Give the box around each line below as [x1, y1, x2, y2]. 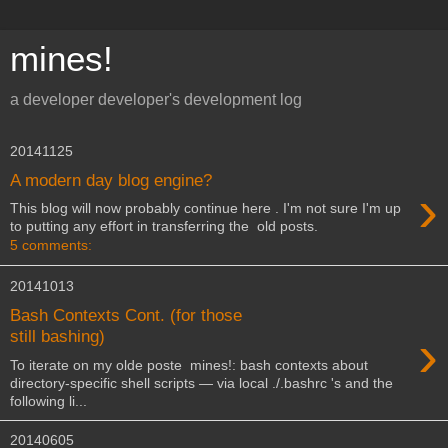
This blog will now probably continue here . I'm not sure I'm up [10, 200, 401, 217]
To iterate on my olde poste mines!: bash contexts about [10, 356, 368, 373]
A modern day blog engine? [10, 169, 212, 190]
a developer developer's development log [10, 91, 302, 108]
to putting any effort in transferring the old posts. [10, 218, 318, 235]
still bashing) [10, 325, 105, 346]
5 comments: [10, 237, 92, 254]
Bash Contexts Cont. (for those [10, 304, 242, 325]
